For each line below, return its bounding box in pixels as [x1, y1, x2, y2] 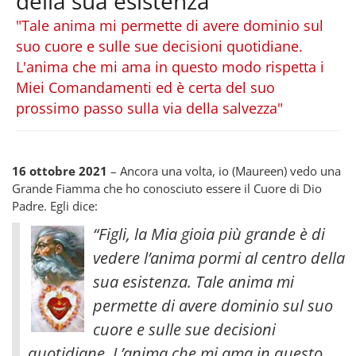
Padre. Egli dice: [12, 197, 98, 214]
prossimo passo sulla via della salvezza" [16, 98, 283, 118]
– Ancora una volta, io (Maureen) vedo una [107, 162, 341, 179]
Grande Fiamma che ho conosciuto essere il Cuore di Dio [12, 180, 322, 196]
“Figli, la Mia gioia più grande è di [93, 222, 325, 245]
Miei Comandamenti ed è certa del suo [16, 77, 275, 97]
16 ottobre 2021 [12, 162, 107, 179]
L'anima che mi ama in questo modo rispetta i [16, 56, 324, 76]
